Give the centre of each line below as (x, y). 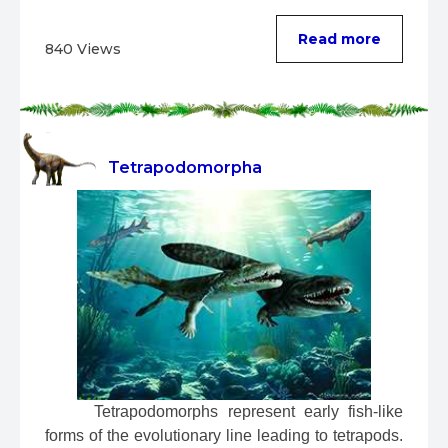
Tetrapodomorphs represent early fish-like (244, 412)
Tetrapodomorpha (185, 168)
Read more (339, 39)
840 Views (83, 49)
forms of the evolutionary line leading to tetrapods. (224, 436)
